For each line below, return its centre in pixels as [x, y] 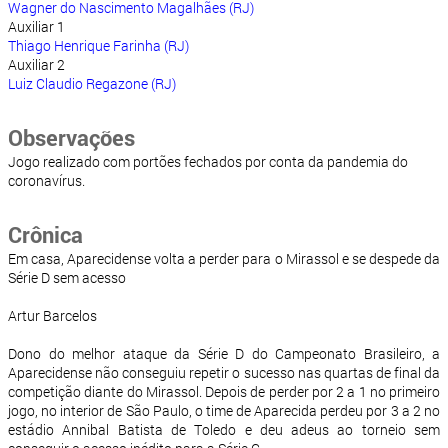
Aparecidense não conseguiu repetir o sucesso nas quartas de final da [224, 373]
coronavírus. [46, 181]
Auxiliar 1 [36, 27]
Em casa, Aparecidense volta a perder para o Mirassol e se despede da [224, 259]
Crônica [45, 235]
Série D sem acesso [67, 278]
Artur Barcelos [52, 316]
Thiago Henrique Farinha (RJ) [98, 46]
